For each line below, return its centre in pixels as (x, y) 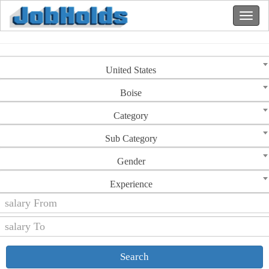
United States (131, 70)
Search (134, 257)
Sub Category (131, 138)
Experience (131, 184)
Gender (131, 161)
